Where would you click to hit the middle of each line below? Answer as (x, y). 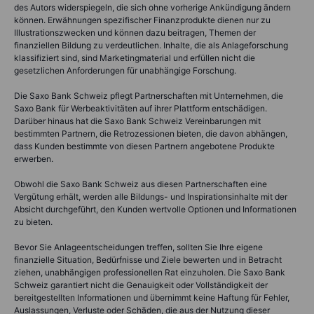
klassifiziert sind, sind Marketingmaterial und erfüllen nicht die (135, 57)
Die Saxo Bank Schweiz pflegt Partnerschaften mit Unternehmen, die (149, 95)
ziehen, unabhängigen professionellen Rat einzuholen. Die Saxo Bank (150, 272)
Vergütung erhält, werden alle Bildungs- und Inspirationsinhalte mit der (151, 196)
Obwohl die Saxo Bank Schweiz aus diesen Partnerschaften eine (141, 184)
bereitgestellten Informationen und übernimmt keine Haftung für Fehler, (152, 297)
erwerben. (34, 158)
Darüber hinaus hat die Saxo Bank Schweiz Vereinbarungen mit (137, 121)
